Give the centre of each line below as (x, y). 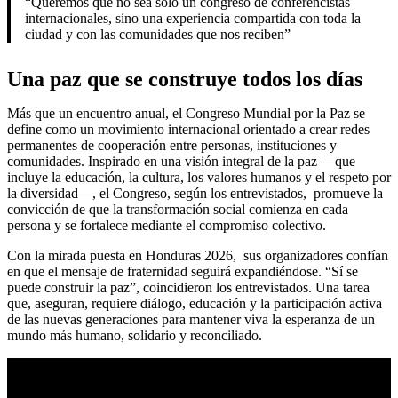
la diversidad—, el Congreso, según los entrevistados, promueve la (195, 193)
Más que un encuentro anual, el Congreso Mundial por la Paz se (186, 113)
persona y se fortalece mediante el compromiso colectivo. (167, 225)
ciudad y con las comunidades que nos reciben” (158, 34)
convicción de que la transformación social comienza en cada (178, 209)
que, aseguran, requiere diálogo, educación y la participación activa (195, 303)
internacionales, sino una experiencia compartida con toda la (193, 18)
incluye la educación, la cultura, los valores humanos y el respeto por (199, 177)
